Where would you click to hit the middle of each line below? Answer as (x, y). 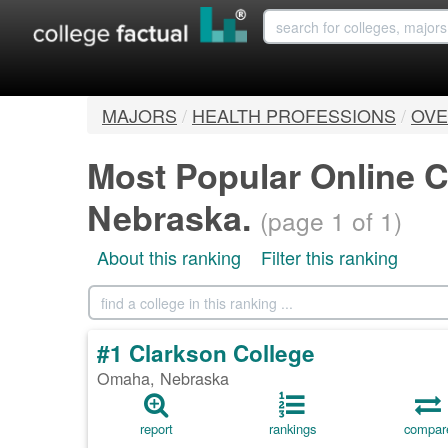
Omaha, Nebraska (163, 378)
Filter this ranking (329, 257)
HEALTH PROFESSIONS (294, 115)
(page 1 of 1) (331, 221)
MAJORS (139, 115)
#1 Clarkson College (206, 353)
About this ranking (169, 257)
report (156, 429)
